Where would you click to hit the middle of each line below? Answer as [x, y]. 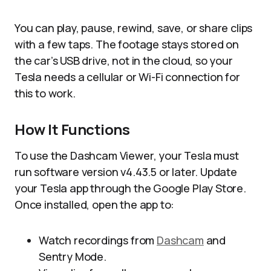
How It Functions [72, 129]
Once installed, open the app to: [95, 204]
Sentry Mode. [73, 256]
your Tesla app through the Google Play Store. [130, 188]
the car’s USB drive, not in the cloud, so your [124, 60]
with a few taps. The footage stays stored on [127, 44]
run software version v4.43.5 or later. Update [126, 172]
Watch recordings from [98, 240]
